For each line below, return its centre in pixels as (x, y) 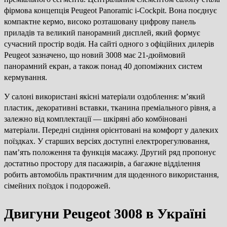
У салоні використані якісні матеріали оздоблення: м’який (105, 97)
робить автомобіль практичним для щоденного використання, (111, 175)
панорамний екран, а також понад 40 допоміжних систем (103, 66)
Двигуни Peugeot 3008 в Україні (105, 213)
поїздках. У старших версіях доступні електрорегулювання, (107, 141)
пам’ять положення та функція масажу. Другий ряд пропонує (110, 153)
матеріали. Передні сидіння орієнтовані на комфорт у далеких (111, 130)
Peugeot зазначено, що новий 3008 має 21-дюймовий (95, 55)
